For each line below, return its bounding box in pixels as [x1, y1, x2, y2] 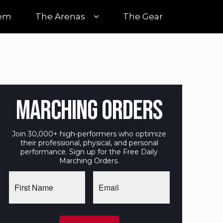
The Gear [123, 11, 163, 22]
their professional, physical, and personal [20, 138, 158, 148]
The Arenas [35, 11, 85, 22]
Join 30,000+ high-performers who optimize [12, 129, 167, 139]
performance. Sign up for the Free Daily [20, 147, 158, 157]
